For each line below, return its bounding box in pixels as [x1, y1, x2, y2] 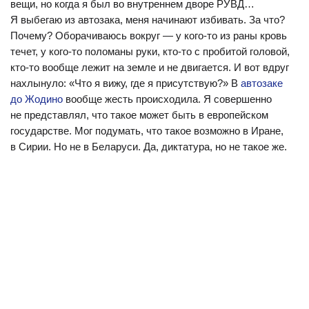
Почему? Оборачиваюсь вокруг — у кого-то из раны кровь [10, 30, 287, 41]
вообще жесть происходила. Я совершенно [63, 93, 272, 105]
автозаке [241, 77, 283, 89]
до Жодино [10, 93, 63, 105]
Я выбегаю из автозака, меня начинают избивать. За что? [10, 14, 285, 26]
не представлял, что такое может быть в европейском [10, 109, 268, 121]
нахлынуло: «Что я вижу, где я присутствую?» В [10, 77, 241, 89]
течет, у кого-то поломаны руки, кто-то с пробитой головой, [10, 46, 290, 57]
